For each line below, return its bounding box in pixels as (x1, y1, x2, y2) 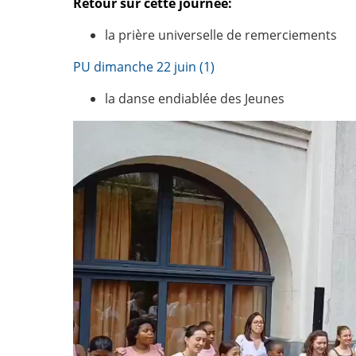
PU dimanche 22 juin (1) (73, 58, 215, 76)
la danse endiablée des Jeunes (105, 90, 284, 108)
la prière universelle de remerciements (105, 26, 337, 44)
